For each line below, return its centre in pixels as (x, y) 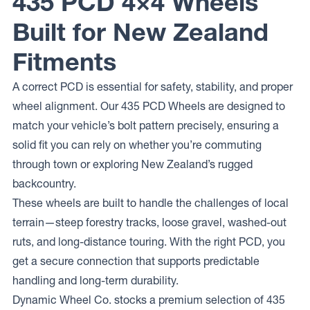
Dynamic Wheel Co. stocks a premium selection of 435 (149, 300)
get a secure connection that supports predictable (136, 261)
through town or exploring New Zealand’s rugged (133, 164)
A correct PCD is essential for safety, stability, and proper (153, 86)
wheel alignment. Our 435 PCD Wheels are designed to (149, 106)
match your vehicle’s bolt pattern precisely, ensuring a (146, 125)
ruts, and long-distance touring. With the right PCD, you (149, 241)
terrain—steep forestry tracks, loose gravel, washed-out (149, 222)
